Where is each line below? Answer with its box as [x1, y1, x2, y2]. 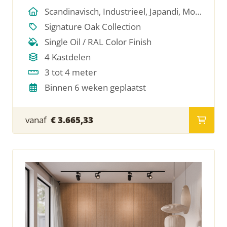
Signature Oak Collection [44, 20, 141, 32]
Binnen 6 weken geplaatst [44, 81, 146, 93]
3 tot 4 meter [44, 66, 97, 78]
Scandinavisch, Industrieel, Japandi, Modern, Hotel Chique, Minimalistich [195, 5, 202, 17]
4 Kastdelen [44, 51, 91, 63]
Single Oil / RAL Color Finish [44, 35, 152, 48]
